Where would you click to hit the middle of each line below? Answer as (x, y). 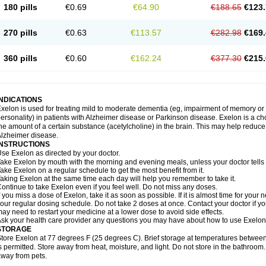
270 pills (20, 33)
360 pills (20, 58)
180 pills (20, 7)
